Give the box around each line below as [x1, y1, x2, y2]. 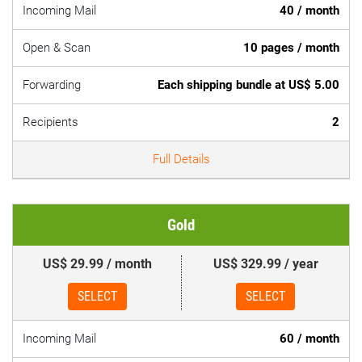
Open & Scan [23, 40, 90, 55]
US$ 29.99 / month [42, 256, 152, 271]
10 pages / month [243, 40, 339, 55]
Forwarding [23, 78, 81, 92]
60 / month [280, 331, 339, 346]
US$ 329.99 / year [213, 256, 318, 271]
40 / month [280, 3, 339, 18]
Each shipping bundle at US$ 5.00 [158, 78, 339, 92]
